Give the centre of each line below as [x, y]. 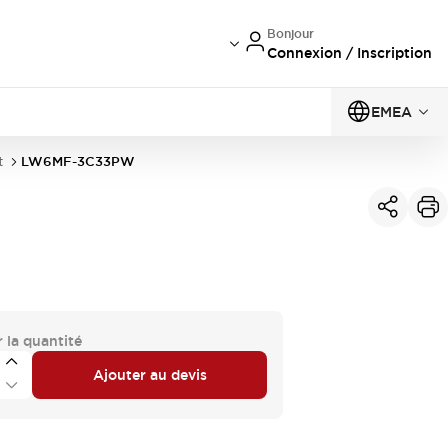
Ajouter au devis [149, 374]
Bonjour [290, 33]
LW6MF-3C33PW [78, 161]
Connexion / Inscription [349, 52]
